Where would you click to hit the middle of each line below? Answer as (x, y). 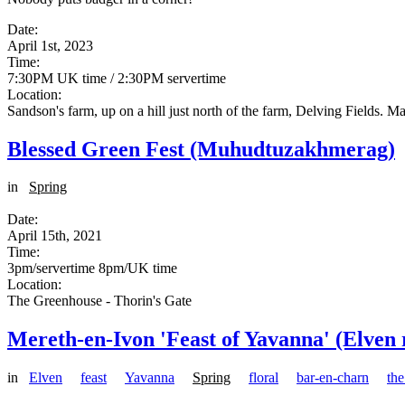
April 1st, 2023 (50, 45)
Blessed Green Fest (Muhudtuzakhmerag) (201, 149)
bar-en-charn (333, 378)
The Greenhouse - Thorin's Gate (99, 301)
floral (264, 378)
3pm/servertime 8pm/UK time (92, 268)
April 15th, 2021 (55, 236)
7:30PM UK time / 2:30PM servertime (117, 78)
